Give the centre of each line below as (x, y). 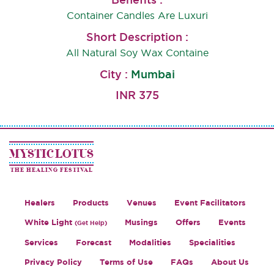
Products (91, 203)
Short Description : (137, 37)
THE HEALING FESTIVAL (51, 170)
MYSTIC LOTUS (51, 154)
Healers (40, 203)
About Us (230, 262)
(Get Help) (91, 223)
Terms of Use (126, 262)
